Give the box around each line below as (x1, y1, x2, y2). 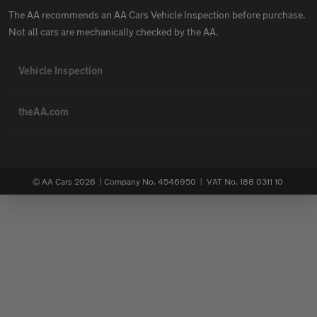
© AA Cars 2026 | (32, 176, 104, 186)
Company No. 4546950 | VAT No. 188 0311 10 (103, 176, 283, 186)
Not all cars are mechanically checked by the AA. (8, 25, 219, 38)
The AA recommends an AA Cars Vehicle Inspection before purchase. (8, 8, 306, 21)
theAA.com (18, 105, 69, 117)
